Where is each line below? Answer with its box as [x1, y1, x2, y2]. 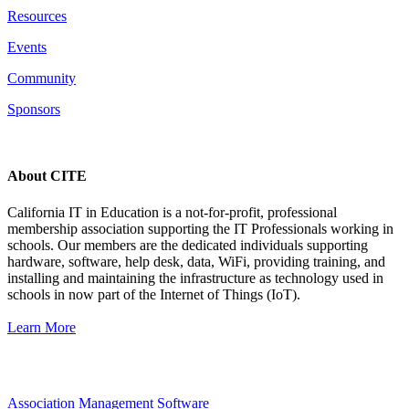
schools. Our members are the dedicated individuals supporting [7, 236, 368, 253]
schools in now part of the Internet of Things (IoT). [7, 286, 300, 302]
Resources [7, 8, 67, 25]
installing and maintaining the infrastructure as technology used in [7, 269, 383, 286]
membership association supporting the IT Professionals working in [7, 220, 393, 236]
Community [7, 70, 76, 87]
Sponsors [7, 101, 60, 118]
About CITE [7, 168, 87, 184]
